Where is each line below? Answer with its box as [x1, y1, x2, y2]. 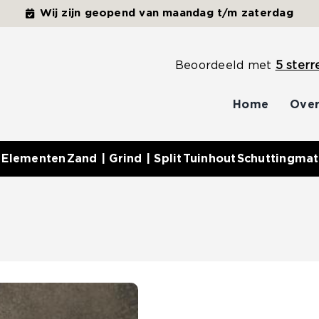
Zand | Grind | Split [66, 152, 182, 164]
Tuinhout [182, 152, 236, 164]
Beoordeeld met [175, 60, 276, 71]
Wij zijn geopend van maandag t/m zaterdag [39, 8, 293, 19]
